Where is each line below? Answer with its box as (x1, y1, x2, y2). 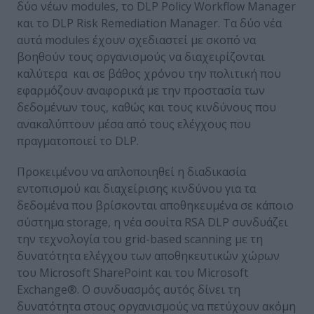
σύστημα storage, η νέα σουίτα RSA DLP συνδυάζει (17, 214, 288, 231)
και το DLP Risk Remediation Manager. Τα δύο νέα (17, 15, 282, 32)
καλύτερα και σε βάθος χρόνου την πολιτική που (17, 66, 281, 82)
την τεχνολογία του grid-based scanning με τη (17, 231, 263, 247)
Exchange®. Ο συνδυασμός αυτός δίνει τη (17, 282, 240, 298)
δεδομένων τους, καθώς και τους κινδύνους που (17, 100, 276, 116)
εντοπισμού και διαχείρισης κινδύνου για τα (17, 181, 256, 197)
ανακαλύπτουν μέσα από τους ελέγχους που (17, 116, 251, 132)
